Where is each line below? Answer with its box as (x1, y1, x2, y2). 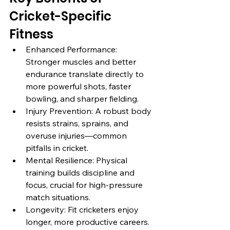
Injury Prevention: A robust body (26, 105, 154, 116)
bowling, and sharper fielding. (26, 93, 139, 104)
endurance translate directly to (26, 68, 146, 79)
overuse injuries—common (26, 130, 129, 141)
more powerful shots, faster (26, 81, 133, 91)
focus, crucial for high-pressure (26, 179, 145, 190)
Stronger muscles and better (26, 56, 138, 67)
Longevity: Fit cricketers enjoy (26, 204, 141, 215)
